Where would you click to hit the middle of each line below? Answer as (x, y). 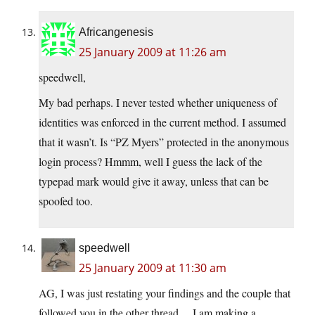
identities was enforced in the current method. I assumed (162, 122)
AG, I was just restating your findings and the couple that (165, 293)
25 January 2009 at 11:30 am (153, 268)
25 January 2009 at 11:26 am (153, 52)
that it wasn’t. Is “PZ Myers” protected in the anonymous (164, 142)
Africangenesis (116, 32)
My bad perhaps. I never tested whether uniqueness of (158, 103)
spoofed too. (66, 201)
